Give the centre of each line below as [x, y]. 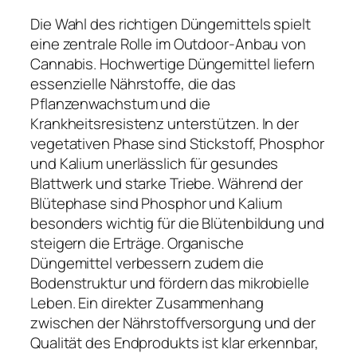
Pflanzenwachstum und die [120, 104]
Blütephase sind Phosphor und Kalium [156, 204]
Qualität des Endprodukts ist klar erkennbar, [175, 343]
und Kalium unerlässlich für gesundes [155, 164]
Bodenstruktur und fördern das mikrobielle [170, 283]
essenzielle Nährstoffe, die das [133, 84]
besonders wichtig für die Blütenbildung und [177, 224]
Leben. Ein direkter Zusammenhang [147, 303]
